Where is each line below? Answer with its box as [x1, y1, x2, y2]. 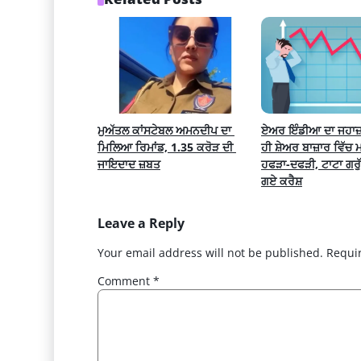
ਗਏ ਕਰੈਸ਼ [260, 173, 302, 189]
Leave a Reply [97, 214, 185, 233]
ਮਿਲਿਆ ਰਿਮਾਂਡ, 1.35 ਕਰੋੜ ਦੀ [97, 139, 233, 156]
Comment [97, 273, 153, 289]
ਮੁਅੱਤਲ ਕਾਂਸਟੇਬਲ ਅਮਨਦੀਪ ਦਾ [97, 122, 231, 139]
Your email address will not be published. [97, 245, 323, 261]
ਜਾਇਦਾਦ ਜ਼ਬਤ [97, 156, 160, 172]
